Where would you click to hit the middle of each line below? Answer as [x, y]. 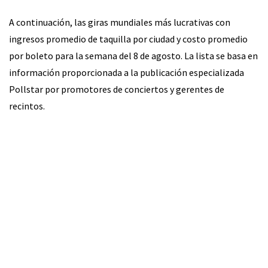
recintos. [27, 106]
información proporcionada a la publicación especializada [127, 72]
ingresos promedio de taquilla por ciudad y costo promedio [128, 39]
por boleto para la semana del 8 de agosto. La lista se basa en [133, 55]
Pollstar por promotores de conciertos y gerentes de [117, 89]
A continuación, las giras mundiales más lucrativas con [120, 22]
